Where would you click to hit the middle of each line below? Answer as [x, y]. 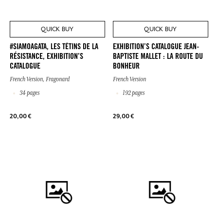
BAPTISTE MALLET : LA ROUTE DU [158, 57]
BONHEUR [126, 67]
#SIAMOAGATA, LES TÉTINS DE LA [54, 47]
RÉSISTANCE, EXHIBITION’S [46, 57]
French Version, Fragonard [40, 80]
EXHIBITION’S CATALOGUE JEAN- [156, 47]
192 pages [133, 93]
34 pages [29, 93]
